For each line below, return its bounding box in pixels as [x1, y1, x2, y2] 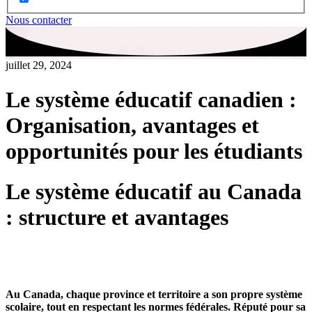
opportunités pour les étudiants [6, 138, 302, 164]
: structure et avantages [6, 205, 228, 231]
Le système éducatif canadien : [6, 86, 297, 112]
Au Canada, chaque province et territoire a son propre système [6, 288, 302, 300]
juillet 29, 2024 [6, 59, 72, 72]
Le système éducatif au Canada [6, 179, 302, 205]
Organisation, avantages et [6, 112, 259, 138]
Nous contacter [6, 14, 72, 26]
